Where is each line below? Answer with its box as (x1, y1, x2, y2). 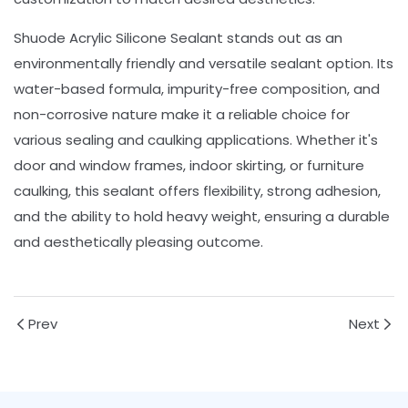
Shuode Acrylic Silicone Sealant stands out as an (14, 28, 342, 48)
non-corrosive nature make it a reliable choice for (14, 105, 350, 125)
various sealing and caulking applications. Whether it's (14, 130, 378, 150)
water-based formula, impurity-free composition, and (14, 79, 380, 99)
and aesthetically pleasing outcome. (14, 232, 267, 252)
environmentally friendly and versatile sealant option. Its (14, 54, 393, 74)
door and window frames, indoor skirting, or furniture (14, 156, 364, 176)
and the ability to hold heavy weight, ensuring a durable (14, 207, 390, 227)
